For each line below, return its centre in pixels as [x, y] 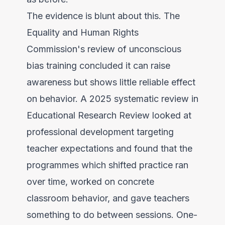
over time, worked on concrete [90, 181]
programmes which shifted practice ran [107, 165]
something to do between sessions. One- [112, 214]
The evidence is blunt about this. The [103, 16]
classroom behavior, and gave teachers [108, 198]
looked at [170, 115]
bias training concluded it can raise [98, 65]
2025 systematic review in [144, 98]
